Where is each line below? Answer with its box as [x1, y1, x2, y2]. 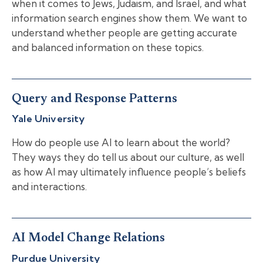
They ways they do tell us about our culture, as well [12, 151, 244, 164]
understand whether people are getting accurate [12, 26, 237, 39]
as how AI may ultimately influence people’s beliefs [12, 166, 246, 178]
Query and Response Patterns [12, 93, 177, 106]
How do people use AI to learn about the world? [12, 136, 230, 149]
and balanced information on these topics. [12, 41, 204, 53]
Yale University [12, 112, 85, 125]
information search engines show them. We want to [12, 11, 247, 24]
